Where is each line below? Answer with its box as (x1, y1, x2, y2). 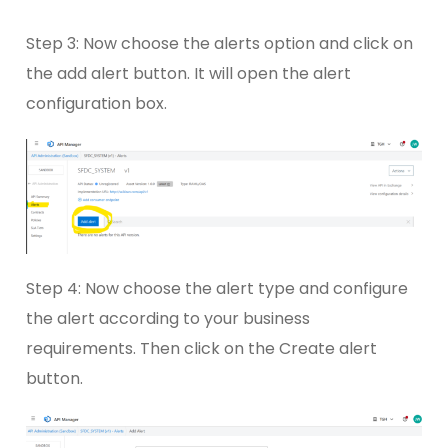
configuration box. (26, 91, 167, 115)
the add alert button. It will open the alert (26, 61, 351, 85)
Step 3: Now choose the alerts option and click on (26, 31, 413, 55)
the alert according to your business (26, 307, 310, 331)
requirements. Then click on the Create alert (26, 337, 377, 361)
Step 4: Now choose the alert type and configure (26, 277, 408, 301)
